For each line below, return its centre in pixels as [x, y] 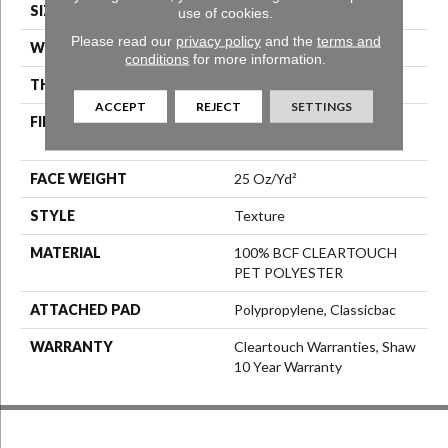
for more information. [258, 58]
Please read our [123, 40]
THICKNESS [71, 85]
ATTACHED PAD [85, 310]
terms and [348, 40]
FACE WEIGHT [78, 179]
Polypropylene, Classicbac [315, 310]
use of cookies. [226, 12]
